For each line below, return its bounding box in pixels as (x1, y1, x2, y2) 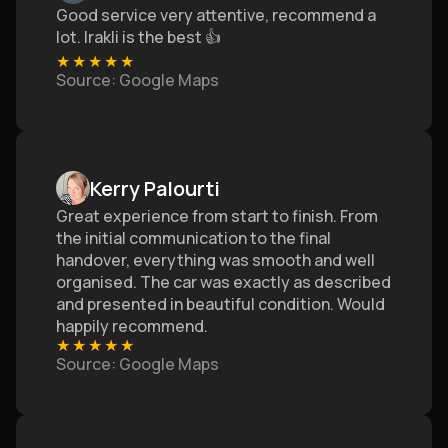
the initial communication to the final (56, 227, 331, 249)
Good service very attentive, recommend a (56, 4, 376, 26)
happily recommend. (56, 315, 208, 337)
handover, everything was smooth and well (56, 249, 375, 271)
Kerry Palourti (90, 174, 220, 202)
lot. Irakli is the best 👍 (56, 26, 221, 48)
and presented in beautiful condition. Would (56, 293, 385, 315)
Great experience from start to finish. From (56, 205, 378, 227)
